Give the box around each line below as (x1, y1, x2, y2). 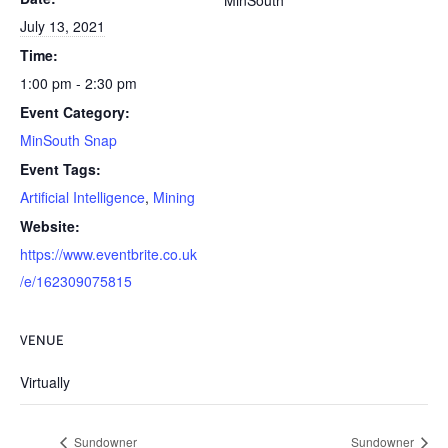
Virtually (20, 372, 70, 393)
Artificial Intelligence (20, 187, 145, 208)
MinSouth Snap (20, 130, 117, 151)
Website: (20, 216, 80, 237)
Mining (153, 187, 195, 208)
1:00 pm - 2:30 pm (20, 73, 137, 94)
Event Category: (20, 102, 130, 123)
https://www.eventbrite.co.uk (20, 244, 197, 265)
